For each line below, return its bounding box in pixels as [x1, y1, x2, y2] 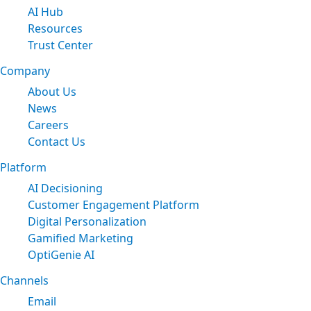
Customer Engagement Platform [28, 196, 199, 212]
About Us [28, 83, 76, 99]
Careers [28, 117, 69, 133]
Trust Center [28, 37, 93, 53]
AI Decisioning [28, 180, 103, 196]
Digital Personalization [28, 213, 146, 229]
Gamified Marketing [28, 230, 133, 246]
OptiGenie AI [28, 246, 94, 262]
